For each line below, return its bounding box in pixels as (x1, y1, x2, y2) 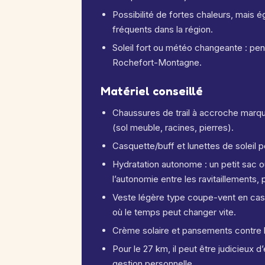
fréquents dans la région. (112, 24, 213, 35)
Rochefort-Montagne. (112, 57, 202, 68)
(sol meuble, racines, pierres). (112, 122, 234, 133)
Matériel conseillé (101, 84, 203, 98)
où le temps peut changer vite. (112, 206, 236, 218)
